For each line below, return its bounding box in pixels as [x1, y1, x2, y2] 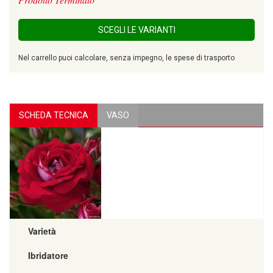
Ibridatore [28, 249, 68, 261]
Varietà [28, 224, 56, 237]
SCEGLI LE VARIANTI [97, 24, 175, 35]
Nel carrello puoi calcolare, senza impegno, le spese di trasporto [18, 53, 235, 62]
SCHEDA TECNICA [19, 110, 88, 120]
